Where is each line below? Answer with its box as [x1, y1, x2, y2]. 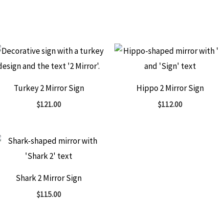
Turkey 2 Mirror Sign [13, 82, 84, 93]
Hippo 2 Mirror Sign [136, 82, 204, 93]
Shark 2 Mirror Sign [16, 172, 82, 183]
